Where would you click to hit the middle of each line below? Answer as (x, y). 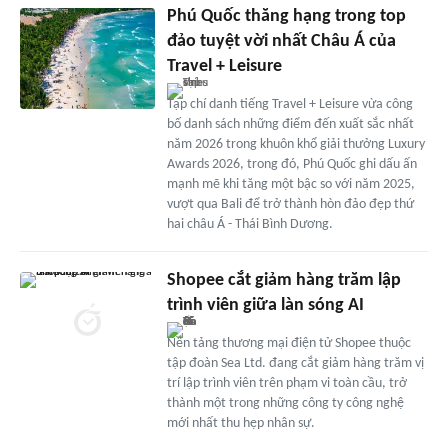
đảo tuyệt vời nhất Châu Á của (281, 42)
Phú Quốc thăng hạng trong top (286, 17)
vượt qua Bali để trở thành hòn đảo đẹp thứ (290, 205)
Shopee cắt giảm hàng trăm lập (283, 281)
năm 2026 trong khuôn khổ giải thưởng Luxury (295, 145)
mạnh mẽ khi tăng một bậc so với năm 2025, (290, 185)
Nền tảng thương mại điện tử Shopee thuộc (288, 344)
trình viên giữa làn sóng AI (265, 306)
